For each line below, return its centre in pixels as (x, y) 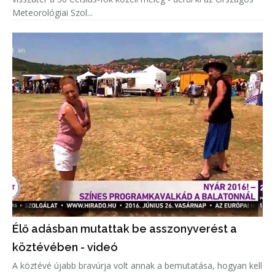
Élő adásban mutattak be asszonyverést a (125, 228)
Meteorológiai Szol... (52, 12)
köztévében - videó (65, 247)
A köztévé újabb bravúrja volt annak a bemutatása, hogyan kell (137, 265)
